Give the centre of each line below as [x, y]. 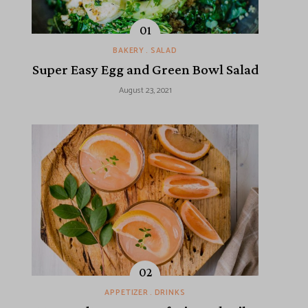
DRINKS [170, 293]
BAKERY [129, 51]
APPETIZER [126, 293]
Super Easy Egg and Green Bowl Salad [145, 70]
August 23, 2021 [145, 91]
